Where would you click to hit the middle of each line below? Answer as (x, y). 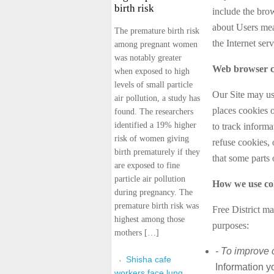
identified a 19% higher (155, 125)
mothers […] (137, 233)
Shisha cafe (149, 259)
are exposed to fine (147, 165)
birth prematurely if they (157, 152)
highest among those (150, 219)
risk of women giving (152, 139)
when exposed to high (152, 71)
